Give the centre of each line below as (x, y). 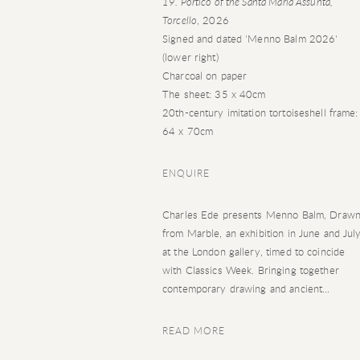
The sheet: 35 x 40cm (214, 94)
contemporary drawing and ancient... (246, 288)
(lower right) (190, 57)
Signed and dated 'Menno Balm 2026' (250, 39)
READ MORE (194, 330)
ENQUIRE (186, 173)
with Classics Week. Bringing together (251, 270)
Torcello (180, 20)
